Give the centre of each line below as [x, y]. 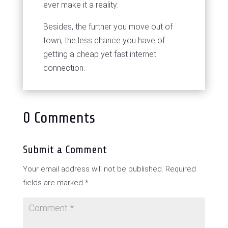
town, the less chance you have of [104, 40]
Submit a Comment [65, 150]
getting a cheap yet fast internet [99, 54]
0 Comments [59, 118]
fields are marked [54, 183]
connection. [64, 68]
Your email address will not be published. [93, 169]
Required [180, 169]
